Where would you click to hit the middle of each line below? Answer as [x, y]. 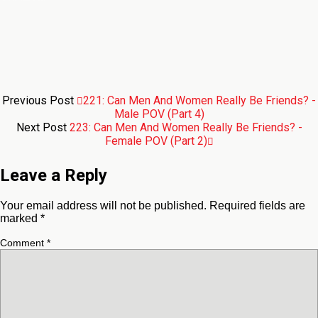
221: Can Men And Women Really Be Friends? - [199, 101]
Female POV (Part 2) [156, 141]
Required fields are [257, 206]
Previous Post [39, 101]
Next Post [43, 128]
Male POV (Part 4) [159, 114]
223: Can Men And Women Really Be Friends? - [186, 128]
